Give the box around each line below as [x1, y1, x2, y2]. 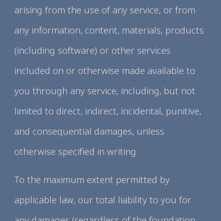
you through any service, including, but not [14, 84, 196, 97]
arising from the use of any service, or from [14, 3, 196, 16]
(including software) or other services [14, 44, 171, 56]
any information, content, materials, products [14, 24, 204, 36]
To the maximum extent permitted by [14, 173, 170, 185]
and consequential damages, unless [14, 125, 165, 137]
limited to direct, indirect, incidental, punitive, [14, 105, 202, 117]
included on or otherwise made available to [14, 64, 196, 76]
